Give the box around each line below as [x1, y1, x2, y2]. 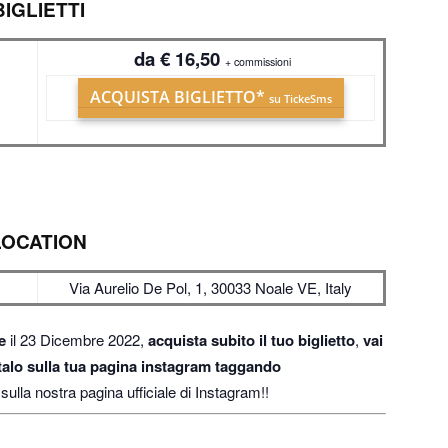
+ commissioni [225, 53, 291, 69]
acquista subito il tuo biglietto [148, 329, 355, 351]
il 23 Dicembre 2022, [10, 329, 148, 350]
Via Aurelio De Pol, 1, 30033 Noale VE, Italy [69, 277, 352, 298]
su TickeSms [268, 91, 332, 106]
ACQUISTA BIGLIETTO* [89, 85, 269, 108]
